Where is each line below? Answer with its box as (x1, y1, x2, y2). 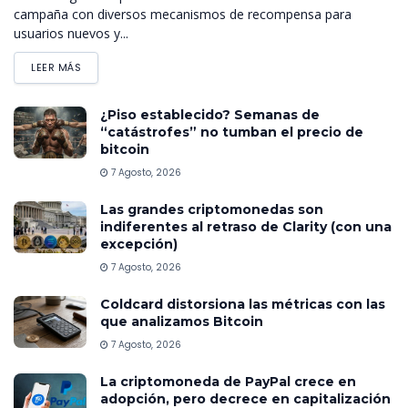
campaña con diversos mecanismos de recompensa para (14, 5, 352, 23)
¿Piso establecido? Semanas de (100, 106, 320, 123)
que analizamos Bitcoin (100, 312, 263, 330)
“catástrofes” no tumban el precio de (100, 123, 363, 140)
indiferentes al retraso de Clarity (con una (100, 218, 392, 235)
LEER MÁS (31, 59, 82, 75)
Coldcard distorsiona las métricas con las (100, 295, 385, 312)
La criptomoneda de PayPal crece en (100, 372, 356, 390)
